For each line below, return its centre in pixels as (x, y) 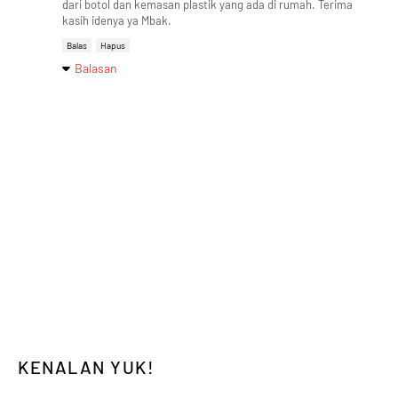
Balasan (96, 68)
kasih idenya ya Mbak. (117, 20)
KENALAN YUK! (86, 366)
